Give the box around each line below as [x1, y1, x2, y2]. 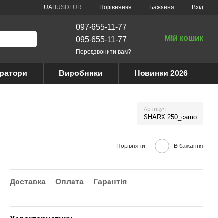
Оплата [55, 178, 84, 186]
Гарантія [93, 178, 127, 186]
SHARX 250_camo [144, 113, 197, 121]
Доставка [10, 178, 46, 186]
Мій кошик [164, 34, 203, 42]
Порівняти [116, 142, 145, 149]
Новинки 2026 [134, 69, 188, 77]
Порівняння [99, 3, 132, 11]
